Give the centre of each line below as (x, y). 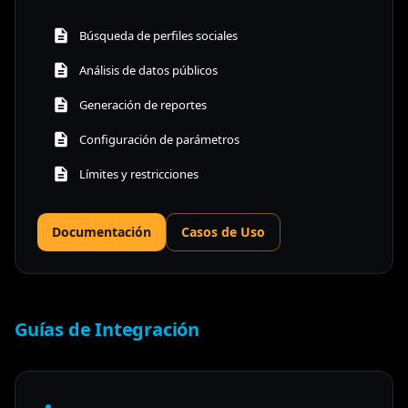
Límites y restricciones (139, 173)
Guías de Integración (107, 329)
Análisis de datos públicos (148, 70)
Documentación (102, 231)
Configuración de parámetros (159, 139)
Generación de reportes (143, 104)
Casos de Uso (223, 231)
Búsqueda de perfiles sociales (158, 35)
